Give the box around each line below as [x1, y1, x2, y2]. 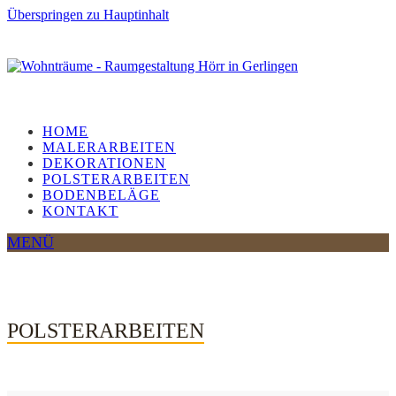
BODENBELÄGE [42, 187, 160, 202]
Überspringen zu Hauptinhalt [7, 7, 169, 22]
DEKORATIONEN [42, 156, 166, 171]
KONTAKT [42, 203, 118, 218]
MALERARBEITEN [42, 140, 176, 155]
